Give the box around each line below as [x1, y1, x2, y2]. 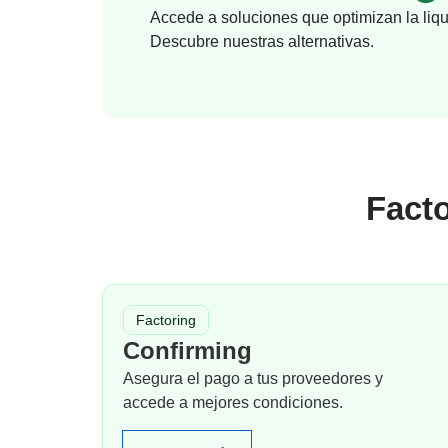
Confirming [123, 337, 252, 364]
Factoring [136, 312, 196, 328]
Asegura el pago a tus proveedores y [123, 370, 383, 387]
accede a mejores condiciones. [123, 394, 343, 411]
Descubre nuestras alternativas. [150, 33, 374, 50]
